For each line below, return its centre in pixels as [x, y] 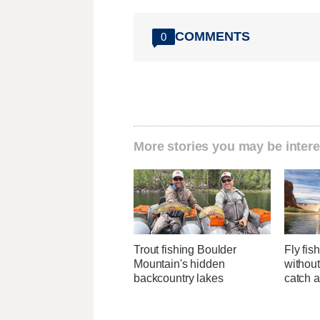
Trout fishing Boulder [185, 249]
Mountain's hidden [179, 264]
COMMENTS [212, 37]
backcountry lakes [179, 278]
